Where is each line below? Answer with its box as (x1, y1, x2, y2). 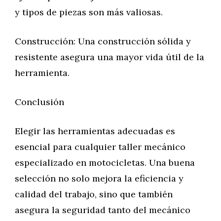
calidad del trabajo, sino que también (15, 188, 173, 200)
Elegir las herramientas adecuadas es (15, 125, 175, 137)
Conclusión (15, 96, 64, 108)
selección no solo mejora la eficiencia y (15, 173, 184, 184)
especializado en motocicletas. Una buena (15, 157, 195, 168)
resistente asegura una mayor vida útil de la (15, 51, 204, 63)
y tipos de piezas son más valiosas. (15, 6, 163, 18)
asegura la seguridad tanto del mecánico (15, 204, 190, 216)
